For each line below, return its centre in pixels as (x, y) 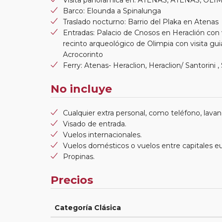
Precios (72, 180)
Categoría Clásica (88, 207)
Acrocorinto (83, 54)
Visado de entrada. (95, 124)
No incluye (81, 89)
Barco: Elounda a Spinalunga (112, 11)
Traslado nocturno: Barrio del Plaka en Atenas (141, 22)
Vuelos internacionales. (102, 135)
